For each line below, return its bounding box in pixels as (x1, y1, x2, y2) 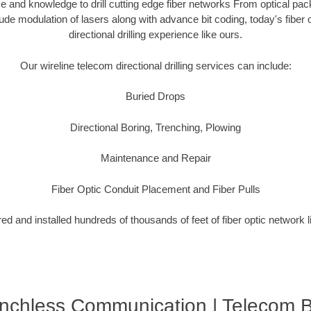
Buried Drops (126, 90, 185, 103)
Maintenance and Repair (100, 152, 211, 165)
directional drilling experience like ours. (69, 28, 242, 41)
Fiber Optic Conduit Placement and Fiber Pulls (51, 183, 260, 195)
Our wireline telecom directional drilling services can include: (19, 59, 292, 72)
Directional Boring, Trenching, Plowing (70, 121, 241, 133)
